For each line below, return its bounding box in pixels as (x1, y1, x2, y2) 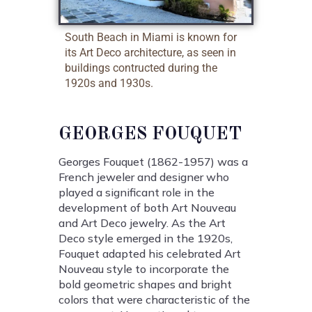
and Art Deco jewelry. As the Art (58, 216, 226, 231)
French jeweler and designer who (58, 170, 229, 185)
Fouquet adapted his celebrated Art (58, 247, 241, 261)
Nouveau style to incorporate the (58, 262, 229, 276)
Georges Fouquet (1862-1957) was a (58, 155, 248, 169)
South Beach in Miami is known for (65, 31, 237, 45)
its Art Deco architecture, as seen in (65, 46, 236, 60)
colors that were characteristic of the (58, 292, 250, 307)
